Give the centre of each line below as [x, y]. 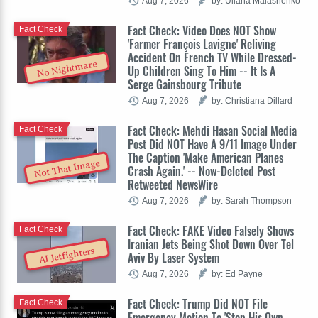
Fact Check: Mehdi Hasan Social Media [212, 131]
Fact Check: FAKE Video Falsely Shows [211, 231]
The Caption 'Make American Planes [205, 158]
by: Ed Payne [237, 274]
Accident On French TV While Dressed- [212, 58]
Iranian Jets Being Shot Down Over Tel [211, 245]
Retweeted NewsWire [173, 185]
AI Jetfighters [67, 256]
